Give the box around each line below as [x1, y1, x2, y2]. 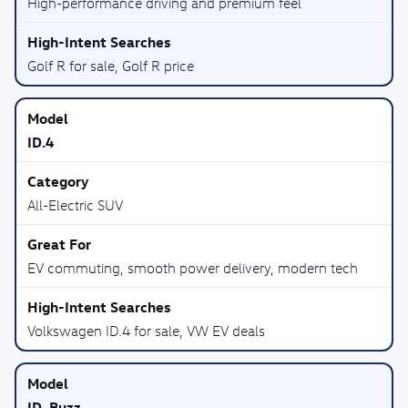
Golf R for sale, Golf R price [27, 57, 194, 74]
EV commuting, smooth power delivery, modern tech [27, 260, 358, 276]
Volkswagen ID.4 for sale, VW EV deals [27, 322, 265, 339]
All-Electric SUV [27, 197, 123, 213]
